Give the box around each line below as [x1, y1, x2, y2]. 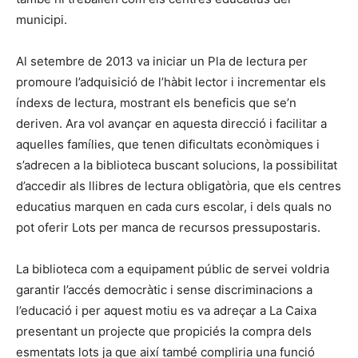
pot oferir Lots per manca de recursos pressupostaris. [16, 219, 320, 235]
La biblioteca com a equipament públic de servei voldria [16, 261, 329, 276]
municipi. [16, 11, 67, 27]
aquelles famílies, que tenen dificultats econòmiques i [16, 136, 320, 152]
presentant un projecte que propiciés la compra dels [16, 323, 312, 339]
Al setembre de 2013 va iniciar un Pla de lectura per [16, 53, 308, 69]
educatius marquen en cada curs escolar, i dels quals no [16, 198, 332, 214]
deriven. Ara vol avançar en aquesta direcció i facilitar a [16, 115, 327, 131]
